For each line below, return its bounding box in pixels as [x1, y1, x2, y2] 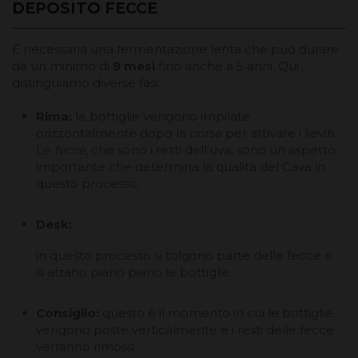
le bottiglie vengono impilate [75, 108, 250, 124]
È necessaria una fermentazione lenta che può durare [12, 41, 339, 57]
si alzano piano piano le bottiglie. [36, 264, 233, 280]
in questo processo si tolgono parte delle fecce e [36, 247, 332, 263]
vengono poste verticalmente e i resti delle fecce [36, 321, 334, 337]
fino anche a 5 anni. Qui [158, 58, 299, 74]
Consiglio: [36, 304, 102, 320]
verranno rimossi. [36, 338, 137, 354]
